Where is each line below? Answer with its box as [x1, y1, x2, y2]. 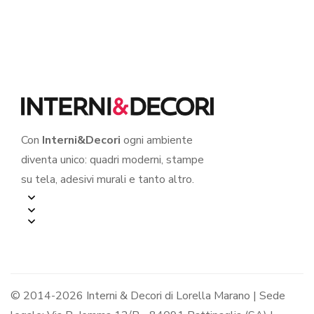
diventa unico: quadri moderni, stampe [21, 151, 204, 168]
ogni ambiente [121, 132, 193, 148]
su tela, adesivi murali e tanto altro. [21, 171, 194, 187]
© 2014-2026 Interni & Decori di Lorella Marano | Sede [11, 287, 285, 303]
